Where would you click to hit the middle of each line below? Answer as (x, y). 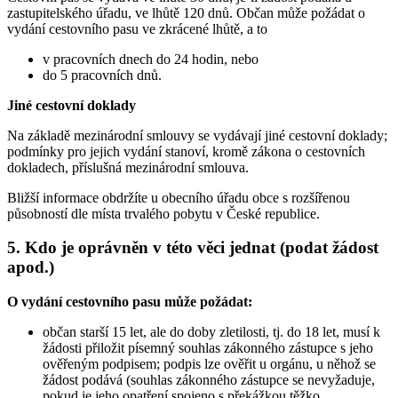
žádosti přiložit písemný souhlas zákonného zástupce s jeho (208, 348)
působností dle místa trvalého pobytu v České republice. (163, 213)
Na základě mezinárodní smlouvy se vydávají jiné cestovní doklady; (197, 135)
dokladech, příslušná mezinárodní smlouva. (128, 167)
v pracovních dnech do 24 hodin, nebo (151, 59)
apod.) (31, 267)
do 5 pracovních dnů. (102, 75)
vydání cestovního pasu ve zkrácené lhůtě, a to (137, 28)
